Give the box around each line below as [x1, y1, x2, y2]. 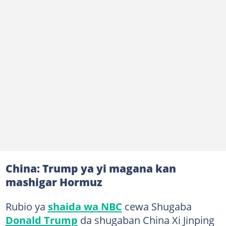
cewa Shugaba [122, 199, 192, 213]
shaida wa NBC [47, 199, 122, 213]
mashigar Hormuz [5, 175, 102, 189]
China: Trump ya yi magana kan [5, 161, 176, 176]
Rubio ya [5, 199, 48, 213]
